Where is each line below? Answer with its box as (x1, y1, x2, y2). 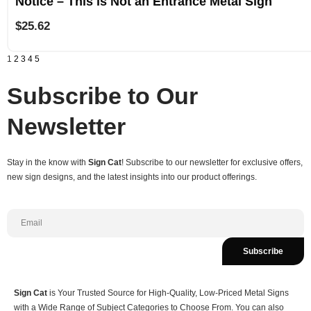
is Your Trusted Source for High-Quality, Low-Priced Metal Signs (47, 287, 289, 298)
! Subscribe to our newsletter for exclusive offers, (121, 158, 303, 168)
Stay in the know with (7, 158, 88, 168)
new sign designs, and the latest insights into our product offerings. (7, 172, 257, 183)
